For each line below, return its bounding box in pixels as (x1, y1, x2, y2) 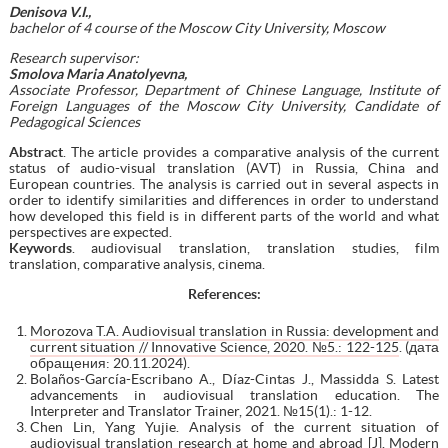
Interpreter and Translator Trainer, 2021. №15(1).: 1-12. (29, 402, 372, 419)
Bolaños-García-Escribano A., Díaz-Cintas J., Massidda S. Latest (29, 370, 440, 387)
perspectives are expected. (8, 223, 172, 240)
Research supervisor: (8, 49, 139, 66)
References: (187, 285, 261, 302)
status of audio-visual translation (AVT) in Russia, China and (8, 159, 440, 176)
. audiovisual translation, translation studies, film (71, 239, 440, 256)
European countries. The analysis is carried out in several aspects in (8, 175, 440, 192)
